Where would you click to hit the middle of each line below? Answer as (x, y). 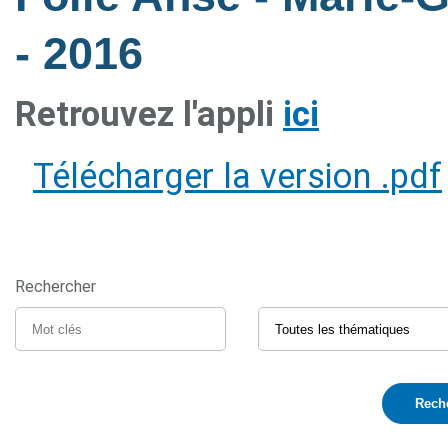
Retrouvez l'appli (149, 114)
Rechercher (55, 286)
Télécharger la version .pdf (237, 176)
